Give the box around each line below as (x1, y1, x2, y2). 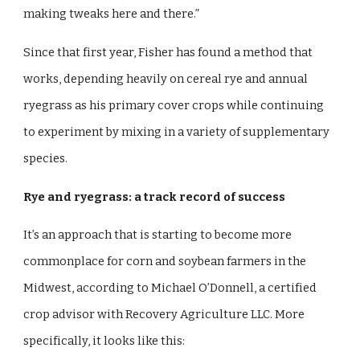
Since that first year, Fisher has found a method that (23, 44, 313, 59)
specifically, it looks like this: (23, 333, 188, 349)
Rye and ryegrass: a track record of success (23, 189, 286, 204)
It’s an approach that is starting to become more (23, 227, 292, 243)
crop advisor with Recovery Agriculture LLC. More (23, 307, 305, 322)
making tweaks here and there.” (23, 6, 202, 22)
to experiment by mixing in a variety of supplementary (23, 124, 330, 139)
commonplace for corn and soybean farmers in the (23, 254, 307, 269)
